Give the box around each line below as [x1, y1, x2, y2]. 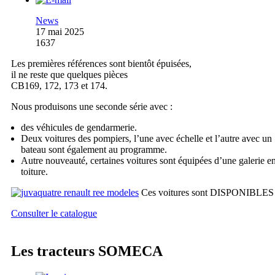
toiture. [21, 166, 48, 177]
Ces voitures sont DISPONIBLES [139, 187, 274, 198]
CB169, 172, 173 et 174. [11, 80, 107, 91]
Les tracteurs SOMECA [11, 243, 163, 260]
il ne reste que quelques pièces [11, 69, 128, 80]
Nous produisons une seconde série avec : [11, 101, 172, 112]
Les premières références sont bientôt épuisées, [11, 58, 192, 69]
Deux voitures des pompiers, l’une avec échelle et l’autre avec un [21, 133, 272, 144]
